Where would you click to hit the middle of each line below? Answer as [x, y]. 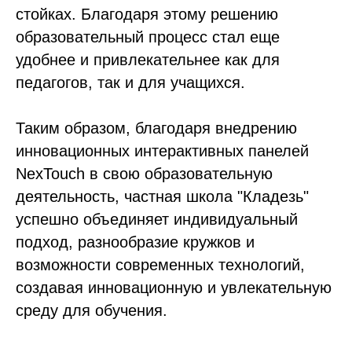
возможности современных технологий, [160, 264]
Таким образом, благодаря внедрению [156, 128]
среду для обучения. [92, 310]
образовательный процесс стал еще [148, 37]
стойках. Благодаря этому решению [147, 14]
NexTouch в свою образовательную [144, 173]
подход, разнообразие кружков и [135, 242]
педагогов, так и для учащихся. [130, 82]
